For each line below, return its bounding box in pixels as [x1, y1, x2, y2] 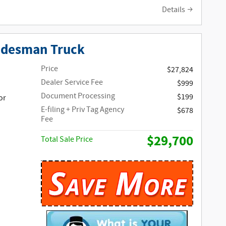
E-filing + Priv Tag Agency [41, 104, 125, 115]
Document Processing [41, 90, 116, 101]
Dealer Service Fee [41, 77, 103, 88]
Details [162, 5, 185, 16]
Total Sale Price [41, 134, 93, 145]
